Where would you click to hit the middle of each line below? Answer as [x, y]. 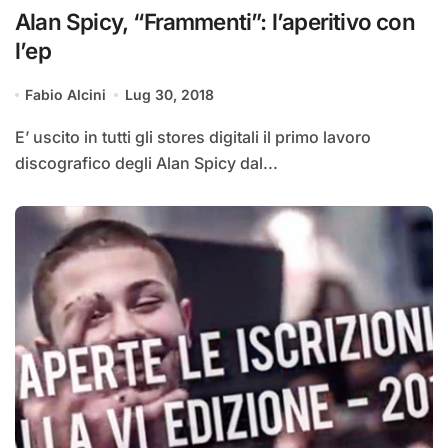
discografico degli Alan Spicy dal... [146, 163]
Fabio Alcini [66, 95]
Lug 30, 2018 [169, 95]
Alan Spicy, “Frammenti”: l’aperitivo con [215, 22]
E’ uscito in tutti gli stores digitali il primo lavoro [22, 137]
